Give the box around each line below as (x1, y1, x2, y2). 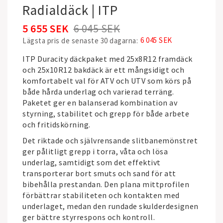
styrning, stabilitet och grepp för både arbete (22, 109, 189, 118)
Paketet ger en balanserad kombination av (22, 98, 177, 108)
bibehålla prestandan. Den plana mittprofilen (22, 179, 189, 189)
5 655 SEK (22, 21, 69, 35)
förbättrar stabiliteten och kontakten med (22, 190, 180, 200)
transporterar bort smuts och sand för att (22, 168, 176, 178)
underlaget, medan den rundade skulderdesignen (22, 201, 199, 211)
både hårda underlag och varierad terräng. (22, 87, 174, 97)
